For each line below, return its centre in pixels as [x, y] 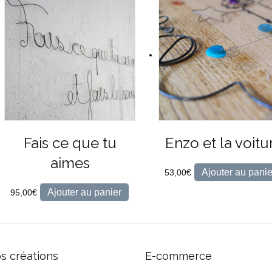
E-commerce [178, 256]
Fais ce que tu [70, 143]
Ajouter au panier [85, 192]
